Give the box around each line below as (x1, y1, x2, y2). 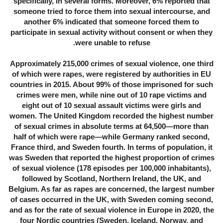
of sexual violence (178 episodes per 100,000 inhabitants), (12, 164, 211, 173)
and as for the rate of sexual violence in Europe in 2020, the (9, 206, 214, 215)
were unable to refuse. (75, 38, 150, 47)
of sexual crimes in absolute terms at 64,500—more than (14, 122, 209, 131)
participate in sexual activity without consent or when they (10, 28, 213, 37)
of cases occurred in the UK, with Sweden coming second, (10, 195, 213, 204)
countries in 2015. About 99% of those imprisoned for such (10, 80, 213, 89)
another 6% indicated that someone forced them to (24, 17, 199, 26)
